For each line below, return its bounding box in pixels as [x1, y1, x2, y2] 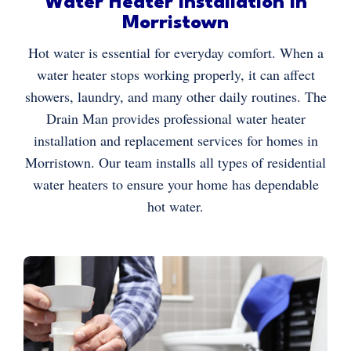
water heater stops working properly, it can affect [36, 65, 315, 85]
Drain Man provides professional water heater [45, 109, 306, 128]
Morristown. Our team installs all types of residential [25, 153, 326, 172]
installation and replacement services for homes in [33, 131, 318, 150]
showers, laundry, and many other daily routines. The [24, 87, 327, 107]
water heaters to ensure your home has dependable [32, 175, 319, 194]
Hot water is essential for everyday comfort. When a [27, 43, 324, 63]
